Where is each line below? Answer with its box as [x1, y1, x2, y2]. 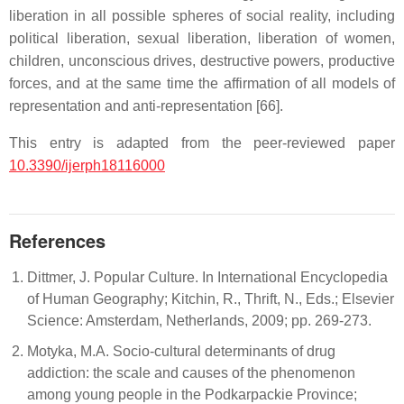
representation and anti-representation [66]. [9, 98, 283, 114]
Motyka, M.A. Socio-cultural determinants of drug [27, 344, 335, 359]
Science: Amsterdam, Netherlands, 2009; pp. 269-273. [27, 313, 372, 328]
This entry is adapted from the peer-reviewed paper [9, 135, 395, 151]
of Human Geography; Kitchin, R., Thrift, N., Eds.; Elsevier [27, 291, 394, 307]
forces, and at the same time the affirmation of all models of [9, 76, 395, 91]
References [9, 227, 106, 253]
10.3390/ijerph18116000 [9, 158, 165, 173]
